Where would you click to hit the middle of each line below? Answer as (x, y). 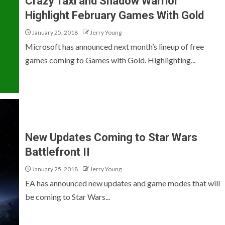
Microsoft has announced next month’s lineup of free (115, 46)
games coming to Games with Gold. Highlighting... (110, 60)
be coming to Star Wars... (68, 197)
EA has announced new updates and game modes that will (123, 183)
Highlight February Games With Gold (115, 15)
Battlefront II (58, 152)
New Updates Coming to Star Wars (111, 137)
